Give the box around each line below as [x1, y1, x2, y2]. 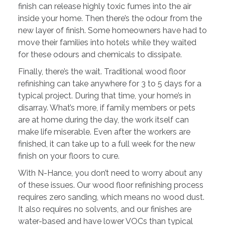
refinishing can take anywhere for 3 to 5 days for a [18, 79, 201, 89]
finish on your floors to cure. [18, 151, 120, 161]
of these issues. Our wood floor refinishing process [18, 180, 203, 190]
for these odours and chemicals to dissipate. [18, 50, 182, 60]
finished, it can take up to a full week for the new [18, 139, 195, 149]
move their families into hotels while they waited [18, 38, 196, 48]
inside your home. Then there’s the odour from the [18, 14, 202, 24]
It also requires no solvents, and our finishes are [18, 204, 191, 214]
